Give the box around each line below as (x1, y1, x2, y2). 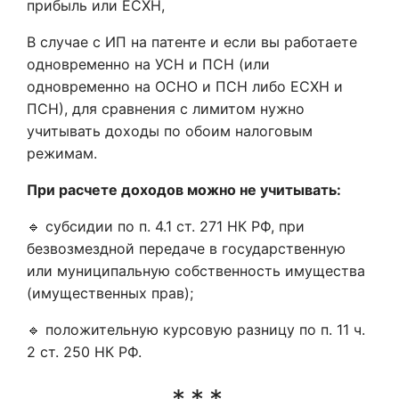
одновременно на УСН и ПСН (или (27, 55, 270, 73)
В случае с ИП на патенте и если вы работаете (27, 33, 357, 51)
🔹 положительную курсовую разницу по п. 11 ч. (27, 321, 365, 338)
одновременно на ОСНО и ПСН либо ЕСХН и (27, 77, 343, 95)
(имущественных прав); (27, 284, 193, 302)
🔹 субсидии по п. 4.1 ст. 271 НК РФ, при (27, 217, 305, 235)
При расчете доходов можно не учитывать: (27, 181, 341, 199)
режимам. (27, 144, 97, 162)
